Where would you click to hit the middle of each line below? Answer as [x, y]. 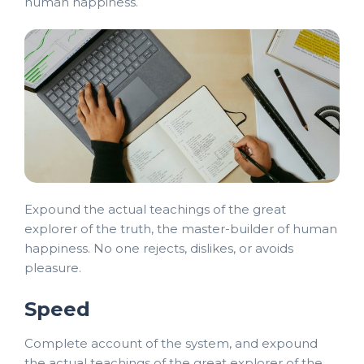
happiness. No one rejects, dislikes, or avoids [159, 248]
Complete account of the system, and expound [171, 343]
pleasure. [53, 267]
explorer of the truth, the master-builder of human [181, 228]
